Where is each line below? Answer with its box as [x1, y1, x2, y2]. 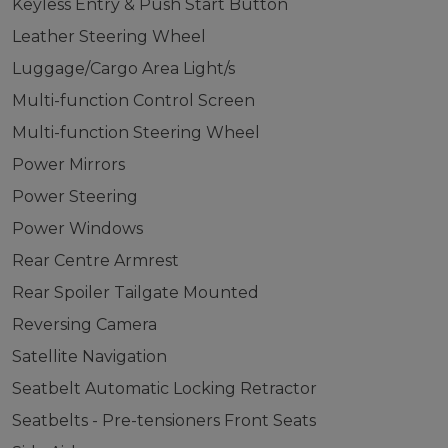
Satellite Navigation [11, 347, 167, 366]
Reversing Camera [11, 315, 157, 334]
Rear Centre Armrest [11, 251, 179, 270]
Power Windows [11, 219, 143, 238]
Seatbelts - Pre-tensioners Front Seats [11, 411, 316, 430]
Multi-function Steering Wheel [11, 123, 260, 142]
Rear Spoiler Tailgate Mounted [11, 283, 259, 302]
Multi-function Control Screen [11, 91, 255, 110]
